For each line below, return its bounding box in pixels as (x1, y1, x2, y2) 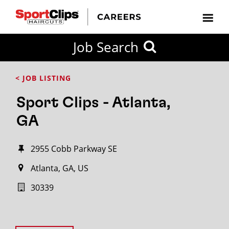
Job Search (73, 38, 139, 56)
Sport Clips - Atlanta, (16, 95, 171, 110)
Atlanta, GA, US (31, 163, 88, 174)
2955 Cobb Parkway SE (31, 143, 117, 154)
